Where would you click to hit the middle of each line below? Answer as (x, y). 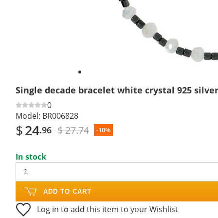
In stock (31, 156)
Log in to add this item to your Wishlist (108, 209)
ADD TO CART (67, 191)
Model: (28, 116)
